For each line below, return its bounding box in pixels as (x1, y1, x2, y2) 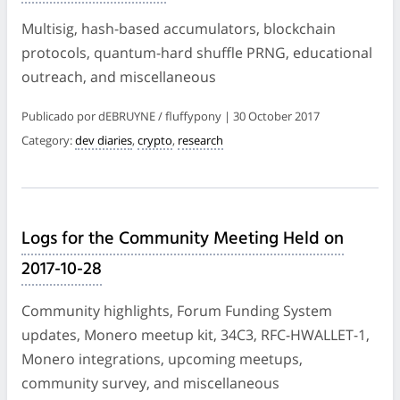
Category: (21, 131, 75, 148)
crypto (137, 131, 172, 148)
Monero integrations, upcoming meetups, (21, 348, 303, 369)
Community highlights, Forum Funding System (21, 300, 332, 321)
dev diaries (75, 131, 132, 148)
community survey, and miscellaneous (21, 372, 279, 393)
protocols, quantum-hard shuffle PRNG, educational (21, 42, 372, 62)
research (178, 131, 223, 148)
